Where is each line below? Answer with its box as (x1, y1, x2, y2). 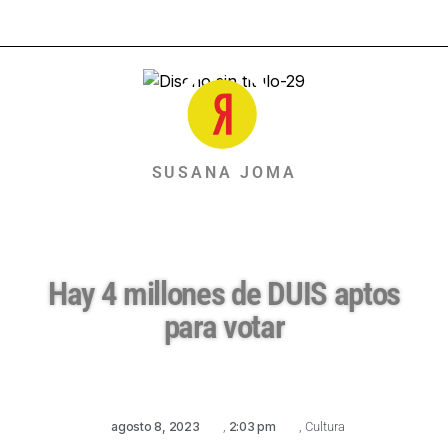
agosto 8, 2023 (111, 418, 200, 434)
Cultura (304, 418, 345, 434)
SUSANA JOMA (151, 162, 297, 182)
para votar (163, 306, 285, 346)
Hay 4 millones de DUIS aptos (47, 273, 401, 313)
